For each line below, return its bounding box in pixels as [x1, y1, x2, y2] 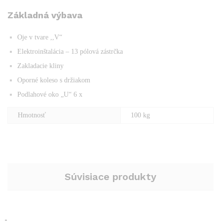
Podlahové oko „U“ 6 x [17, 90, 82, 98]
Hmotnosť [18, 111, 46, 119]
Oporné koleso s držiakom [17, 76, 90, 84]
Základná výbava [7, 9, 82, 20]
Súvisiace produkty [65, 170, 156, 183]
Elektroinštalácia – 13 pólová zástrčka [17, 47, 123, 55]
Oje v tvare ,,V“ [17, 33, 62, 41]
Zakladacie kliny [17, 62, 64, 70]
